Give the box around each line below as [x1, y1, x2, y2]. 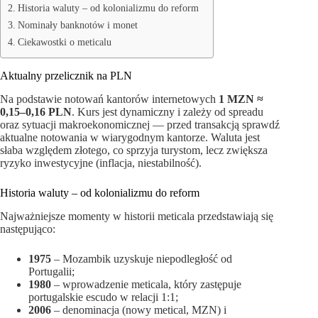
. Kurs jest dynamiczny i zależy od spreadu [72, 106, 263, 119]
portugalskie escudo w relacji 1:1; [28, 290, 178, 303]
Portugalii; [28, 265, 75, 278]
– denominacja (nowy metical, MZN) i [51, 303, 226, 316]
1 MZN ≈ [219, 93, 263, 106]
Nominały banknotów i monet [17, 19, 138, 31]
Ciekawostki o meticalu [17, 36, 111, 48]
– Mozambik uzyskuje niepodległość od [51, 252, 232, 265]
